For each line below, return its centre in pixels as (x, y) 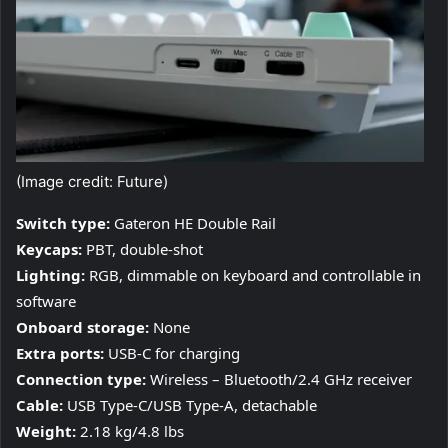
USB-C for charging (174, 353)
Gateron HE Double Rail (193, 223)
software (46, 301)
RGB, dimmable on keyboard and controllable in (255, 275)
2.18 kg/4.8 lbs (130, 431)
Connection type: (83, 379)
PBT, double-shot (144, 249)
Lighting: (52, 275)
